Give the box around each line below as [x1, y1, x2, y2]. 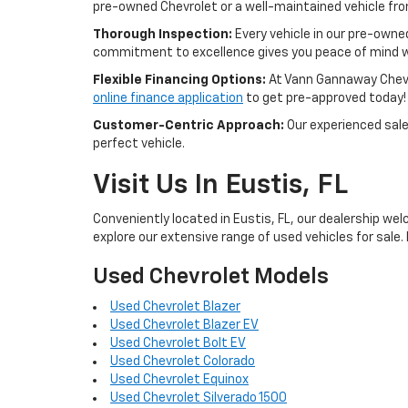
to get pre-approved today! [243, 92, 406, 105]
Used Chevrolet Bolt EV [110, 337, 246, 350]
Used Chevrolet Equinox [110, 373, 249, 386]
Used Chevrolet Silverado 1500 [110, 392, 287, 404]
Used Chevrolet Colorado [110, 355, 255, 368]
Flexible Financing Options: [93, 74, 266, 87]
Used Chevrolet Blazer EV [110, 319, 259, 331]
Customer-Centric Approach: [93, 119, 284, 132]
